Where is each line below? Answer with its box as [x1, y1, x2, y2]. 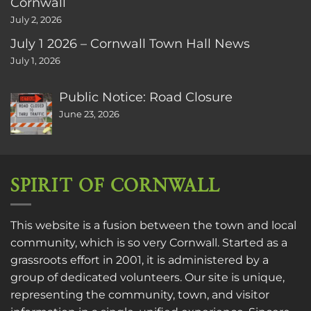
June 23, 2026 [59, 108, 119, 119]
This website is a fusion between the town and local [10, 219, 296, 233]
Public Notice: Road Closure [59, 88, 233, 105]
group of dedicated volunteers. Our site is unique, [10, 271, 285, 285]
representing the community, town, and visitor [10, 288, 269, 302]
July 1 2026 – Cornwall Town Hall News [10, 35, 250, 51]
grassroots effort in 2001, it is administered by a [10, 253, 269, 267]
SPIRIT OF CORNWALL [10, 174, 220, 198]
